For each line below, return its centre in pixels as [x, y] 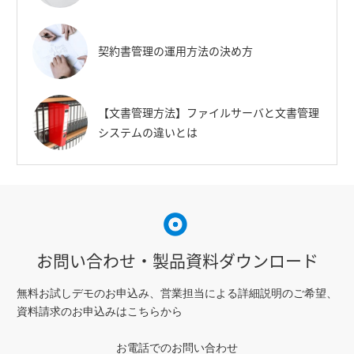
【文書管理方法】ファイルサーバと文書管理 [209, 112]
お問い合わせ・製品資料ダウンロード [177, 260]
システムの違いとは [148, 132]
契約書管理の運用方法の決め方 [175, 51]
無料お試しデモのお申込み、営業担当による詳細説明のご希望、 [177, 293]
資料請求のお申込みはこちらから [100, 311]
